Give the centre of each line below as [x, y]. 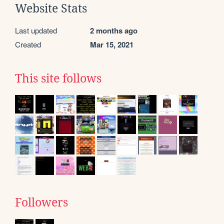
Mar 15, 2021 [112, 44]
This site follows [58, 78]
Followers [41, 202]
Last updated [36, 30]
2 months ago [114, 30]
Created [28, 44]
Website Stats [51, 8]
